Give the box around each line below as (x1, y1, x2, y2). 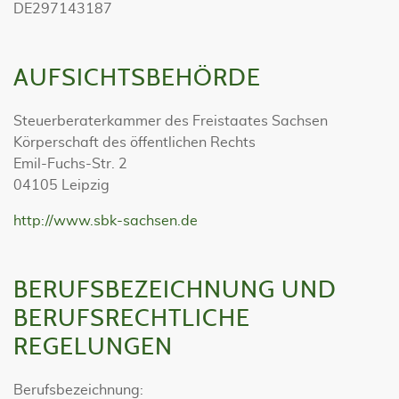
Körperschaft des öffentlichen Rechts (13, 135, 256, 150)
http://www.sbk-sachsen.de (13, 214, 198, 228)
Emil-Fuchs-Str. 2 (13, 157, 127, 171)
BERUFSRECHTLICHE (13, 306, 250, 330)
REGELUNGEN (13, 335, 173, 359)
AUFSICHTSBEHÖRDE (13, 66, 261, 90)
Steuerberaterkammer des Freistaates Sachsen (13, 114, 328, 128)
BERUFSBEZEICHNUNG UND (13, 278, 337, 302)
